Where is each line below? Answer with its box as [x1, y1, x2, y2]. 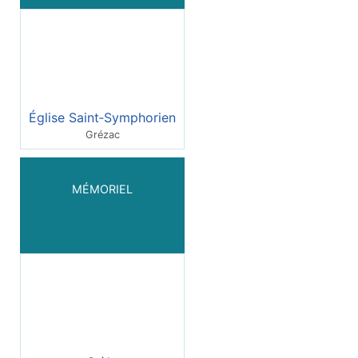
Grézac [85, 128, 120, 141]
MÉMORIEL [72, 181, 133, 196]
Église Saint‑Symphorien [29, 109, 176, 125]
